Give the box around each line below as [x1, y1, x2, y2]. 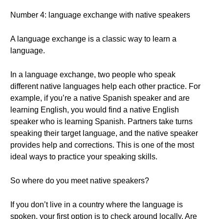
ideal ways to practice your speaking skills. [10, 153, 157, 161]
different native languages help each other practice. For [10, 82, 200, 90]
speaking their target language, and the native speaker [10, 129, 198, 137]
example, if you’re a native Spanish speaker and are [10, 94, 190, 102]
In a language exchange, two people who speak [10, 70, 175, 79]
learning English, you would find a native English [10, 106, 179, 114]
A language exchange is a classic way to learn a [10, 35, 176, 43]
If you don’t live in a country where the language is [10, 200, 183, 209]
